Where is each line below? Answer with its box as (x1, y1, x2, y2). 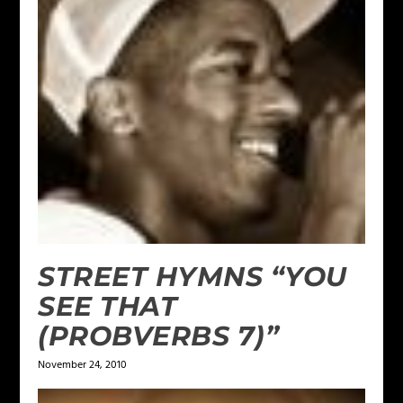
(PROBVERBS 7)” (38, 318, 280, 353)
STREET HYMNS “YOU (38, 259, 347, 293)
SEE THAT (38, 289, 178, 323)
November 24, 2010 (38, 355, 128, 374)
